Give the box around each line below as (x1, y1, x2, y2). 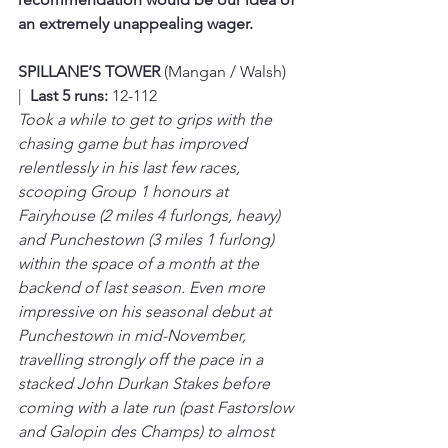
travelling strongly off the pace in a (18, 349, 267, 369)
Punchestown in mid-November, (18, 325, 250, 345)
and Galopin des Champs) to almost (18, 421, 278, 441)
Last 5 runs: (30, 85, 108, 105)
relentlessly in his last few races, (18, 157, 244, 177)
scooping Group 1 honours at (18, 181, 232, 201)
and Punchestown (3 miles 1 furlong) (18, 229, 278, 249)
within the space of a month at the (18, 253, 263, 273)
